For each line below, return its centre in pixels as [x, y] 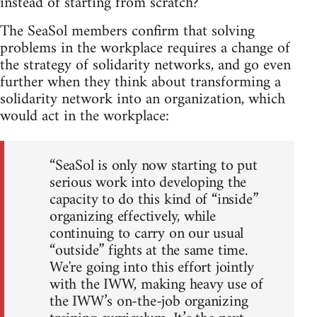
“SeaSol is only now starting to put [154, 166]
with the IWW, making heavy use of [157, 284]
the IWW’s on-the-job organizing [149, 301]
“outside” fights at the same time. [149, 250]
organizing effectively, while [133, 217]
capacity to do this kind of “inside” [154, 200]
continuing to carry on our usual [147, 234]
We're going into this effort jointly [152, 267]
